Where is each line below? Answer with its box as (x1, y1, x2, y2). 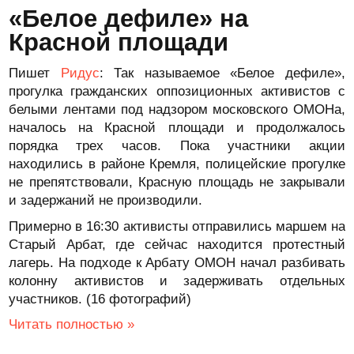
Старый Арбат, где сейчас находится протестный (9, 237, 345, 252)
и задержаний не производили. (9, 193, 203, 208)
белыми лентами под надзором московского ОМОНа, (9, 102, 345, 117)
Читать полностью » (9, 317, 135, 332)
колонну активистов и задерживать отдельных (9, 273, 345, 288)
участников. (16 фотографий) (9, 292, 192, 307)
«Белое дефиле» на (9, 5, 249, 32)
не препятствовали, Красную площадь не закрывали (9, 175, 345, 190)
